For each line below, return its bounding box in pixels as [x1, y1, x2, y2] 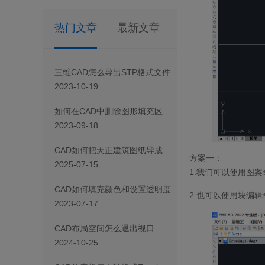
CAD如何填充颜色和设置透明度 [54, 185, 171, 195]
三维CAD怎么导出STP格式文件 [54, 67, 170, 77]
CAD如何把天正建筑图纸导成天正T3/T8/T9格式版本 [163, 146, 171, 156]
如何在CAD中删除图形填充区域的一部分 [163, 106, 171, 117]
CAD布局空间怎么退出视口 [54, 224, 154, 234]
